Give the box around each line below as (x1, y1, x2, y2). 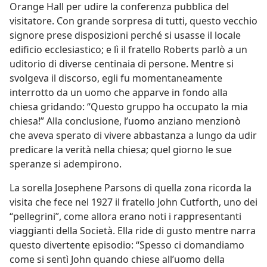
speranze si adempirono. (10, 157, 122, 170)
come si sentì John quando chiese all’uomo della (10, 253, 225, 266)
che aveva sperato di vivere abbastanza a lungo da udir (10, 129, 257, 142)
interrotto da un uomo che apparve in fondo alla (10, 86, 228, 99)
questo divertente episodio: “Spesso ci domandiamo (10, 238, 244, 252)
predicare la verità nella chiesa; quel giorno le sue (10, 143, 232, 156)
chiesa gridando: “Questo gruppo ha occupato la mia (10, 100, 248, 113)
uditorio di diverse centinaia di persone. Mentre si (10, 57, 234, 70)
